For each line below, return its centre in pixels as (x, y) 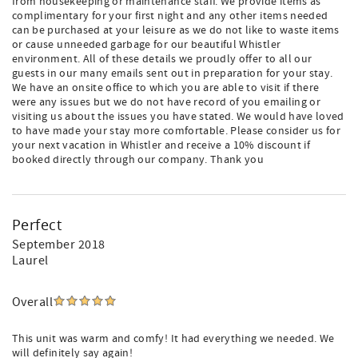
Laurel (30, 261)
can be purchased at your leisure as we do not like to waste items (176, 30)
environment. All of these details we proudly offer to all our (162, 59)
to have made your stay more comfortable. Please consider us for (177, 131)
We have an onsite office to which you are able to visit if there (166, 88)
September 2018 (59, 245)
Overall (33, 302)
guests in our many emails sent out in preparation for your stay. (173, 74)
